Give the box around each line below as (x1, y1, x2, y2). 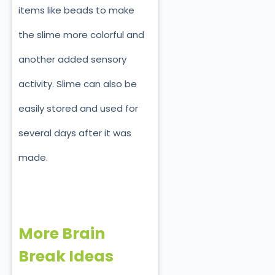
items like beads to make (18, 3, 134, 17)
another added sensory (18, 52, 126, 66)
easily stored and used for (18, 101, 138, 115)
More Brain (18, 222, 105, 244)
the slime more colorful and (18, 28, 144, 41)
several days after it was (18, 126, 131, 139)
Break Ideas (18, 245, 114, 267)
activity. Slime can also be (18, 77, 137, 90)
